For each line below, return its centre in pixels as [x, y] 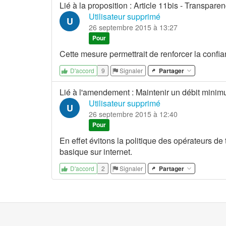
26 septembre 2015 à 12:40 [133, 114]
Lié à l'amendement [95, 92]
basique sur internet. [96, 151]
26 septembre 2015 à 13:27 [133, 27]
